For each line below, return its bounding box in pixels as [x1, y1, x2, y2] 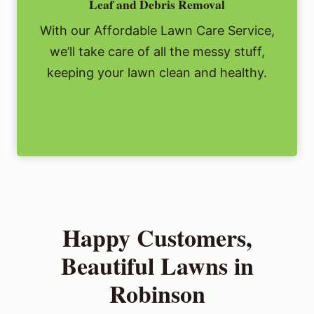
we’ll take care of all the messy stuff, [49, 44, 265, 60]
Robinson [109, 276, 205, 312]
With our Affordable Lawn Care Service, [39, 23, 275, 39]
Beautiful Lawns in [60, 248, 254, 284]
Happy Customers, [62, 220, 252, 256]
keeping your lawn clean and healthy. [47, 65, 267, 81]
